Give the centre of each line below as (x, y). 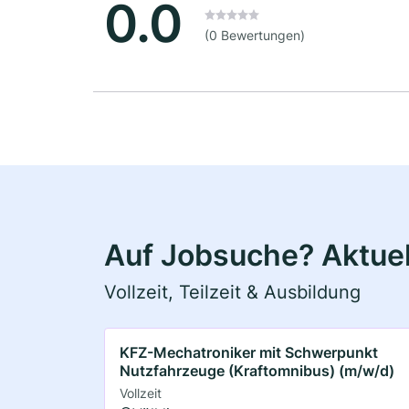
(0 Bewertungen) (255, 36)
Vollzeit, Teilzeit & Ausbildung (232, 292)
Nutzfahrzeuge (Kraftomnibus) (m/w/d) (257, 370)
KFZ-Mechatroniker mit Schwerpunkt (249, 352)
